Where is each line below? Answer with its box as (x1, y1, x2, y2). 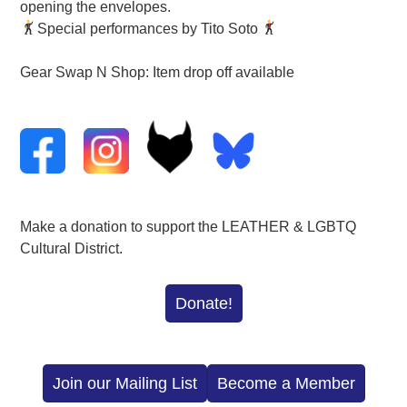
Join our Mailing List (52, 374, 197, 393)
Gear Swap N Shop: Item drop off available (20, 64, 295, 80)
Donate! (174, 294, 233, 313)
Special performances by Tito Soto (36, 20, 262, 36)
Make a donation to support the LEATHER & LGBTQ (20, 219, 357, 235)
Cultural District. (20, 241, 124, 257)
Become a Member (216, 374, 355, 393)
